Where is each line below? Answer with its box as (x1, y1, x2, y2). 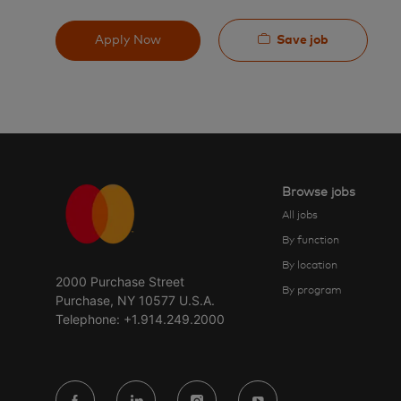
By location (281, 260, 337, 272)
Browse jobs (281, 186, 355, 200)
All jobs (281, 210, 318, 222)
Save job (277, 33, 328, 47)
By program (281, 286, 342, 297)
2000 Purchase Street (55, 274, 184, 290)
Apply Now (95, 34, 161, 47)
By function (281, 235, 339, 247)
